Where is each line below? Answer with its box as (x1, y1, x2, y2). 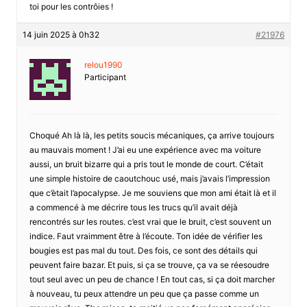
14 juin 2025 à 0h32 (22, 29, 99, 40)
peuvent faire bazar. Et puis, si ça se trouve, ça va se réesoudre (29, 259, 269, 270)
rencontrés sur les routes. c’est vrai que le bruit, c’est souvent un (29, 216, 271, 227)
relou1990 (84, 59, 123, 70)
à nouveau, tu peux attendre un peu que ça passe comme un (29, 288, 259, 299)
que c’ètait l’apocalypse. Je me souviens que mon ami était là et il (29, 187, 276, 198)
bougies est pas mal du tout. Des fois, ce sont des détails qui (29, 245, 258, 256)
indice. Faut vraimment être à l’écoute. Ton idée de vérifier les (29, 230, 262, 241)
